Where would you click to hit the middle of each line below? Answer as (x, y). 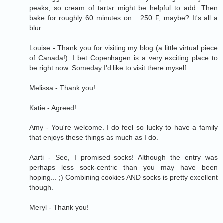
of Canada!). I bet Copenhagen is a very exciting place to (123, 58)
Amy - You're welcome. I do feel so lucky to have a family (123, 128)
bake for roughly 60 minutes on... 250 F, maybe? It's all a (123, 18)
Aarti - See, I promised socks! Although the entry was (123, 158)
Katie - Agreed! (53, 108)
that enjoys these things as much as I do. (94, 138)
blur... (38, 28)
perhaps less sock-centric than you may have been (123, 167)
